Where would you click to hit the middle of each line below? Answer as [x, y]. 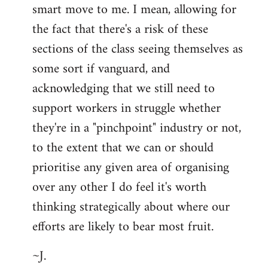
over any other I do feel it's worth [119, 187]
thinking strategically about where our [131, 207]
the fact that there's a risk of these [120, 29]
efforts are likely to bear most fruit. [123, 227]
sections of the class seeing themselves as [138, 49]
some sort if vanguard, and [101, 69]
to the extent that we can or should [123, 148]
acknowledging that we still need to [124, 89]
